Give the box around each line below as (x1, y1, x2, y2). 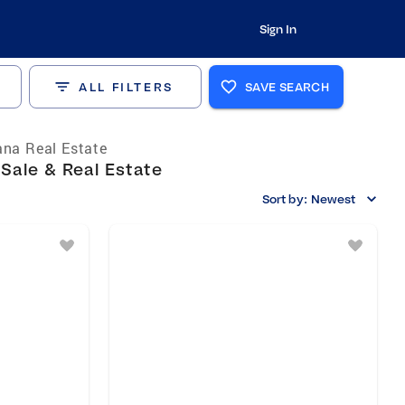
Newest (310, 192, 355, 206)
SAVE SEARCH (245, 80, 330, 94)
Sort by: (262, 192, 307, 206)
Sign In (259, 22, 297, 36)
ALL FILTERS (79, 80, 174, 94)
